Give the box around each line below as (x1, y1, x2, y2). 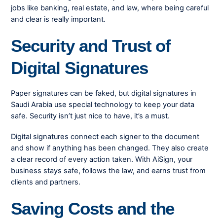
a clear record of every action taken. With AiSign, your (11, 154, 193, 164)
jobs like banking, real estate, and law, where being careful (11, 3, 209, 13)
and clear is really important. (11, 15, 106, 24)
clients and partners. (11, 177, 81, 186)
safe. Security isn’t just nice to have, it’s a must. (11, 111, 172, 120)
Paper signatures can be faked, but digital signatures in (11, 88, 197, 98)
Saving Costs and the (11, 198, 175, 218)
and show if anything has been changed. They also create (11, 143, 209, 152)
